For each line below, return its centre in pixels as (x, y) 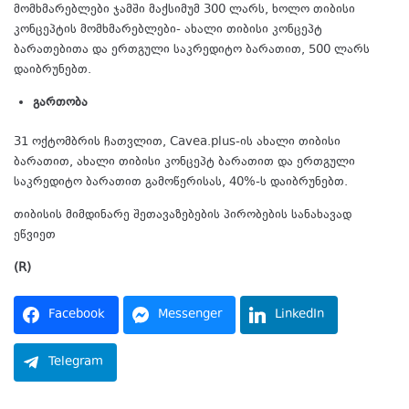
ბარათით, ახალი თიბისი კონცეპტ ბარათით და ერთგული (184, 162)
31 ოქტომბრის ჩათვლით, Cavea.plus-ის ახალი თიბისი (177, 142)
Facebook (77, 315)
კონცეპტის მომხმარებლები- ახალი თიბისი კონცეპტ (168, 30)
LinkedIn (299, 315)
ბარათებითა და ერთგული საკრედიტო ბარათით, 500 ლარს (192, 50)
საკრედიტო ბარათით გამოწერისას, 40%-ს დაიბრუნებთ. (181, 182)
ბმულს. (80, 235)
